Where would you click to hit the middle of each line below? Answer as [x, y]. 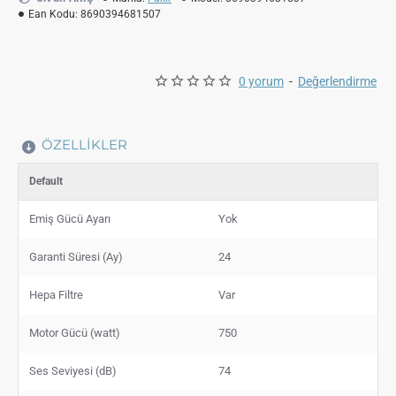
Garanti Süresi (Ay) [76, 256]
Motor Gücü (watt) [75, 332]
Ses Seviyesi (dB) [73, 370]
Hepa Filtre [56, 294]
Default [46, 181]
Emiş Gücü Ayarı [70, 218]
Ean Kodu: [53, 14]
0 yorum [261, 81]
